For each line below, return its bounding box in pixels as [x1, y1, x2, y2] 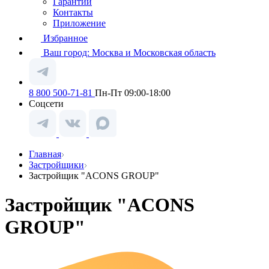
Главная [29, 149, 61, 159]
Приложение [53, 18, 106, 28]
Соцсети [29, 98, 64, 109]
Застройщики [29, 160, 84, 170]
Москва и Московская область [92, 47, 216, 58]
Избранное [43, 33, 88, 43]
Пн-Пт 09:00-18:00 [95, 88, 171, 98]
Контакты [53, 7, 93, 17]
